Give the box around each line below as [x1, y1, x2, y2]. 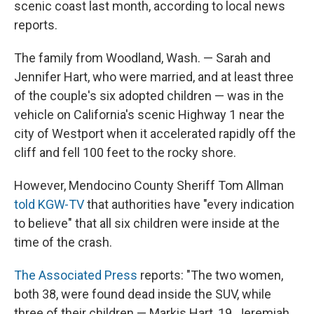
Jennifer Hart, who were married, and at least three [14, 69, 294, 85]
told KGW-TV [14, 197, 84, 212]
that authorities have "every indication [84, 197, 294, 212]
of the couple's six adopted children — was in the [14, 88, 284, 104]
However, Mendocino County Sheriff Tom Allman [14, 178, 284, 193]
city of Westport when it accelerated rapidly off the [14, 126, 296, 142]
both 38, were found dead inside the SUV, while [14, 287, 271, 302]
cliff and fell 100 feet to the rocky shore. [14, 145, 236, 161]
